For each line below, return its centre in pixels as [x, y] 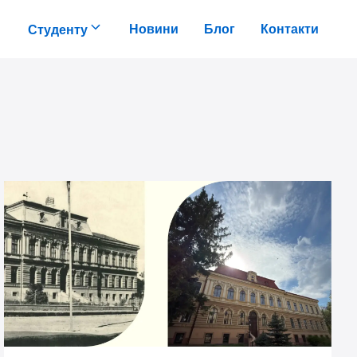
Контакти [290, 29]
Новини [154, 29]
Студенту [58, 29]
